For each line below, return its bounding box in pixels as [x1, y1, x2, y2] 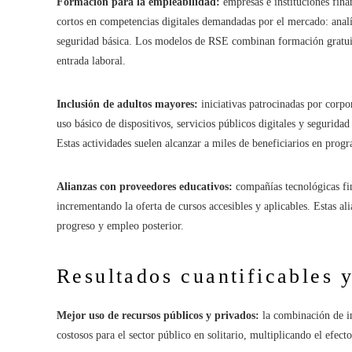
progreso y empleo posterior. [57, 219, 184, 232]
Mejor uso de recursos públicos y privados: [57, 309, 259, 321]
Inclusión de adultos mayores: [57, 97, 198, 110]
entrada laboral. [57, 54, 126, 67]
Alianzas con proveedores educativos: [57, 180, 233, 192]
